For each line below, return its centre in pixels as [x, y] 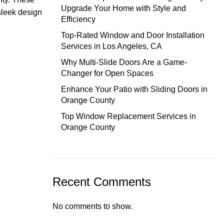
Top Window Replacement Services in [128, 116]
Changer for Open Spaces [107, 73]
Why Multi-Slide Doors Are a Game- [124, 62]
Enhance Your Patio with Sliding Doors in [134, 89]
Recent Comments [101, 182]
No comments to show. [92, 206]
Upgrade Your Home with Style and [123, 8]
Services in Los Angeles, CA [111, 46]
